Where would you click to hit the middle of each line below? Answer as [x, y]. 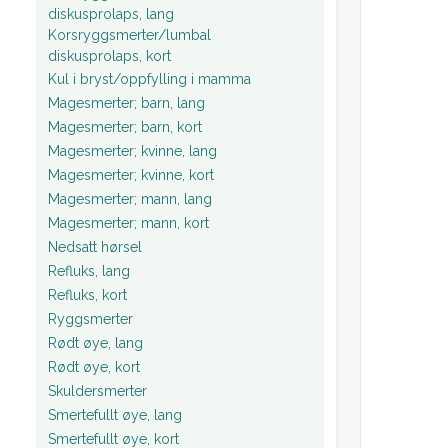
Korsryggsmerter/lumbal [129, 35]
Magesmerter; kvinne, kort [131, 174]
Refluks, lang [89, 270]
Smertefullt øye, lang [115, 414]
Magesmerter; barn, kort [125, 126]
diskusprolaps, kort [109, 56]
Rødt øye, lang [95, 342]
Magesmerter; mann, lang [130, 198]
